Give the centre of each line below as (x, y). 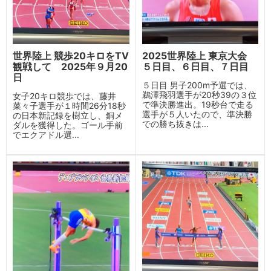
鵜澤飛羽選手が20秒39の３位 (199, 95)
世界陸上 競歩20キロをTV (71, 56)
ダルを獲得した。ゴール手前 (68, 125)
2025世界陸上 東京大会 (199, 56)
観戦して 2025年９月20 (70, 67)
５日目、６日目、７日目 (195, 67)
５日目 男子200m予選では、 (197, 85)
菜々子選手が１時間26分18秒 (69, 106)
